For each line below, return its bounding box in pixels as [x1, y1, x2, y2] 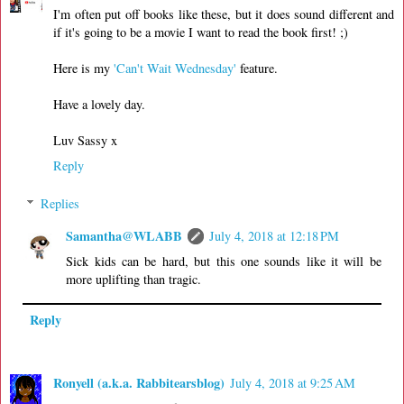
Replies [41, 194, 80, 212]
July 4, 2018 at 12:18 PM [209, 226, 340, 244]
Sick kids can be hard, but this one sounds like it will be [66, 252, 381, 270]
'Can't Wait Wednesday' [114, 60, 236, 78]
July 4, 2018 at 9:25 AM [230, 373, 355, 391]
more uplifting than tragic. [66, 270, 202, 288]
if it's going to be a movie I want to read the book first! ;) [53, 23, 348, 41]
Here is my [53, 60, 114, 78]
